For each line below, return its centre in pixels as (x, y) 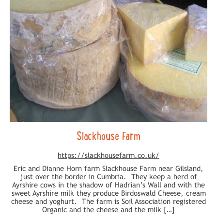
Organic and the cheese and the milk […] (108, 209)
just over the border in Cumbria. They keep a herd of (108, 176)
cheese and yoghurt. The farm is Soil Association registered (108, 201)
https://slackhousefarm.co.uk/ (108, 155)
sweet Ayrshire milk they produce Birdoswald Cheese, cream (108, 193)
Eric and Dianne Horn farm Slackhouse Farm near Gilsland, (108, 168)
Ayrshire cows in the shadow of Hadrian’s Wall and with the (108, 185)
